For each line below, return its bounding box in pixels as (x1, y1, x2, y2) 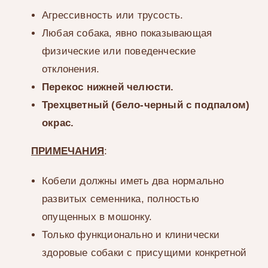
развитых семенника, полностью (41, 193, 199, 205)
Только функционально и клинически (41, 229, 220, 241)
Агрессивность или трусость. (41, 10, 184, 22)
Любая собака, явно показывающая (41, 28, 212, 39)
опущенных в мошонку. (41, 211, 152, 223)
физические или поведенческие (41, 45, 196, 57)
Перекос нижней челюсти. (41, 81, 174, 93)
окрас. (41, 117, 74, 129)
